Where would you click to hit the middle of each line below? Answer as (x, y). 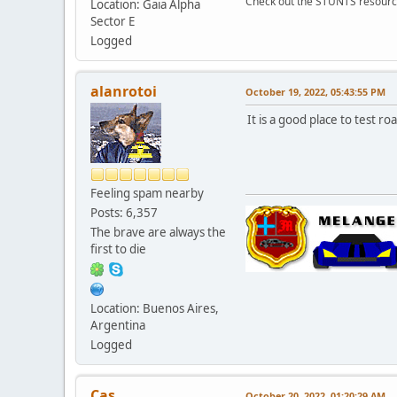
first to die (118, 249)
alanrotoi (124, 91)
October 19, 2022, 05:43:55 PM (315, 91)
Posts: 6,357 (124, 212)
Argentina (118, 325)
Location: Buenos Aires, (155, 308)
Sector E (113, 21)
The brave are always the (158, 232)
